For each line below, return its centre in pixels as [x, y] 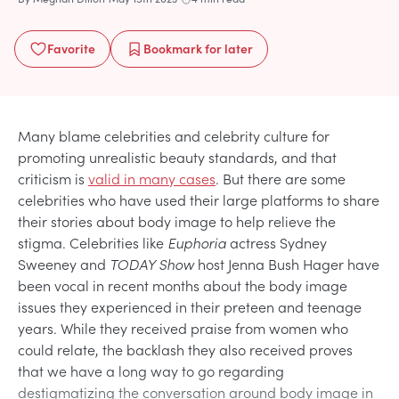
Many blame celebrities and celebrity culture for [174, 135]
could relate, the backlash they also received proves [185, 349]
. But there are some [281, 178]
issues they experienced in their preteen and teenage [190, 306]
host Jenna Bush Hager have [287, 263]
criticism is [53, 178]
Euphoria [197, 242]
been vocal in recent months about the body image [183, 285]
